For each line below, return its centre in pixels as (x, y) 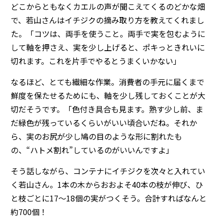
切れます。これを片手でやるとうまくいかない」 (96, 61)
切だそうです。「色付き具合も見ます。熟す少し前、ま (107, 109)
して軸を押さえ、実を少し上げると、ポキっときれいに (108, 47)
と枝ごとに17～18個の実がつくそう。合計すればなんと (109, 198)
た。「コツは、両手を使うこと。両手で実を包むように (108, 33)
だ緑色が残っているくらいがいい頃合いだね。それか (104, 122)
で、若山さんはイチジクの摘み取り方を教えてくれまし (108, 20)
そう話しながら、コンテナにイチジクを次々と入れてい (108, 171)
